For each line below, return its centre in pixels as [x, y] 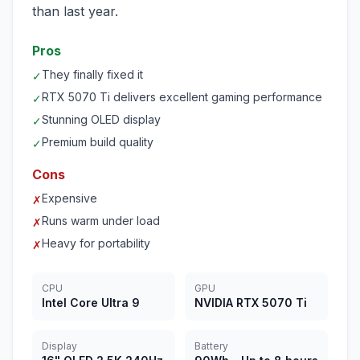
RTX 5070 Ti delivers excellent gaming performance [182, 97]
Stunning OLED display [101, 119]
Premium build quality [98, 142]
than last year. [75, 11]
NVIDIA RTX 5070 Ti [251, 303]
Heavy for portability [96, 243]
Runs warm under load [101, 221]
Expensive [70, 198]
